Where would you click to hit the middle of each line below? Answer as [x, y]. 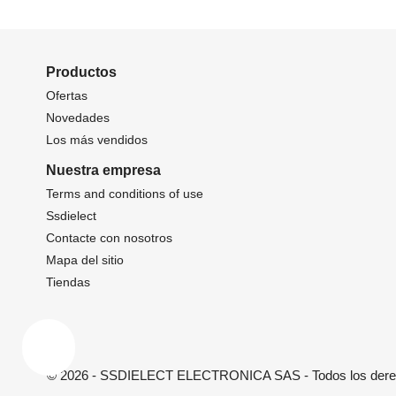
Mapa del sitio [85, 259]
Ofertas [67, 95]
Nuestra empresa [103, 170]
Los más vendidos [97, 139]
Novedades [78, 117]
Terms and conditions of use [125, 193]
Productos [81, 72]
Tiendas [68, 282]
